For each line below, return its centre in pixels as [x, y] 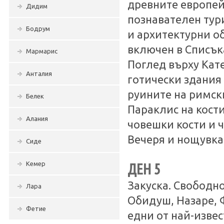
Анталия [39, 73]
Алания [37, 118]
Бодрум [38, 28]
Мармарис [42, 51]
